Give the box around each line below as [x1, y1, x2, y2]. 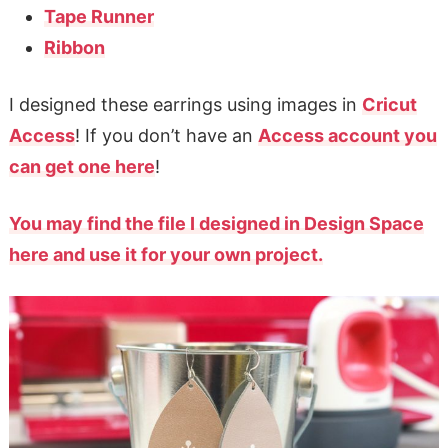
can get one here [8, 155, 155, 177]
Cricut [361, 93, 417, 115]
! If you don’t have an [74, 124, 258, 146]
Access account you [257, 124, 437, 146]
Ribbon [43, 36, 105, 58]
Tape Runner [43, 5, 154, 27]
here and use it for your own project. [8, 243, 323, 265]
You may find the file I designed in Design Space [8, 212, 424, 234]
